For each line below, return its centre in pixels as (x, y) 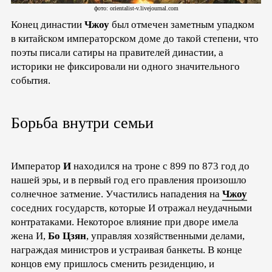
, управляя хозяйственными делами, (165, 236)
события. (31, 80)
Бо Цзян (67, 236)
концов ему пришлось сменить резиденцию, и (113, 264)
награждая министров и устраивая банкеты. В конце (127, 250)
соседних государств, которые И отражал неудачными (131, 208)
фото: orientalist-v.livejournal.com (136, 8)
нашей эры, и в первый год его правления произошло (129, 180)
